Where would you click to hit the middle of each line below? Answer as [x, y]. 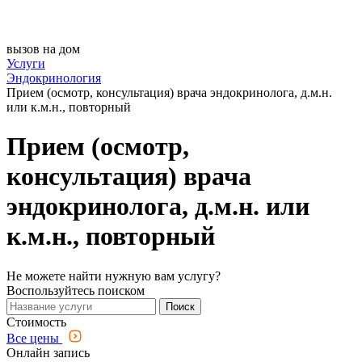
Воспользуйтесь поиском [76, 290]
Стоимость [36, 322]
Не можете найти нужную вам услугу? [114, 276]
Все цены [34, 338]
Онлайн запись [48, 352]
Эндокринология [54, 78]
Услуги [26, 63]
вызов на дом [43, 49]
